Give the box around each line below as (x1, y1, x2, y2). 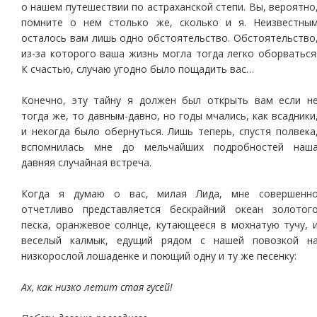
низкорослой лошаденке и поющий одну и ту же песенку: (21, 249, 296, 263)
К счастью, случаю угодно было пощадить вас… (21, 62, 254, 76)
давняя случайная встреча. (21, 156, 151, 169)
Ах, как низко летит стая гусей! (21, 280, 173, 294)
